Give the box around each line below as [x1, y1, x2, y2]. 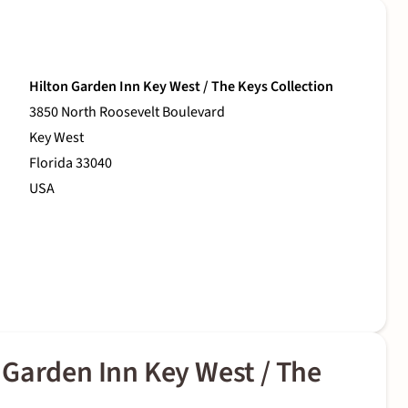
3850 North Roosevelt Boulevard [29, 102, 225, 123]
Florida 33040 [29, 153, 112, 174]
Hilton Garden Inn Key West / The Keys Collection [29, 76, 333, 97]
